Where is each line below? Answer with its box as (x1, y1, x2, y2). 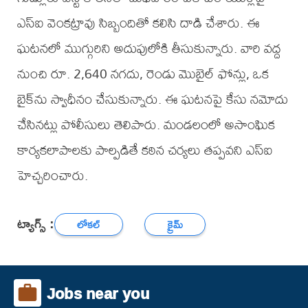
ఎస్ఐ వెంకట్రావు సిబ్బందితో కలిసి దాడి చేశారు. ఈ (16, 9, 260, 36)
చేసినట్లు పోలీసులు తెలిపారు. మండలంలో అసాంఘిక (16, 111, 275, 138)
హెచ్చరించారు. (16, 162, 88, 189)
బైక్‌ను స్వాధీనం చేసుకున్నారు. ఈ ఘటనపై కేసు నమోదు (16, 85, 288, 113)
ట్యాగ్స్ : (16, 210, 54, 236)
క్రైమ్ (167, 214, 184, 234)
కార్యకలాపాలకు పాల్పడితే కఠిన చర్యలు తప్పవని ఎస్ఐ (16, 136, 273, 164)
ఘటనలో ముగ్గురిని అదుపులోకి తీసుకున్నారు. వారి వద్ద (16, 34, 281, 62)
